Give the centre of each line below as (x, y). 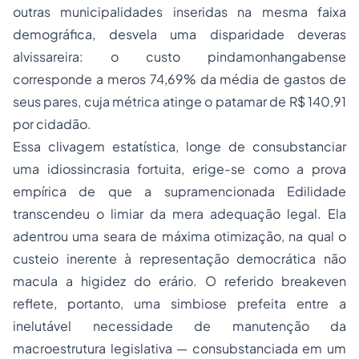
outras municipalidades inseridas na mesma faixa (179, 12)
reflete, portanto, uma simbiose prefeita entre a (179, 303)
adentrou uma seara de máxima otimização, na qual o (179, 236)
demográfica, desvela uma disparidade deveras (179, 34)
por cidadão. (52, 124)
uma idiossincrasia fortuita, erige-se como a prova (179, 169)
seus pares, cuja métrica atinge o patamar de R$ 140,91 (179, 101)
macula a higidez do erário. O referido (147, 281)
